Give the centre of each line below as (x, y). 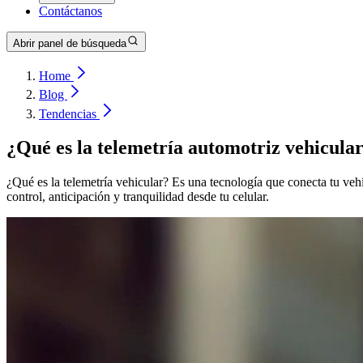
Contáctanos (70, 11)
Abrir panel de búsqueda (70, 43)
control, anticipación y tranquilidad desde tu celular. (138, 197)
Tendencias (69, 113)
